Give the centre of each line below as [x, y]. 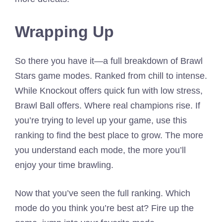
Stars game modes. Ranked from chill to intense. [111, 76]
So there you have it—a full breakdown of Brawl [109, 61]
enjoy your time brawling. [64, 165]
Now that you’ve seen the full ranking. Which [103, 193]
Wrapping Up [64, 31]
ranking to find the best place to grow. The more [109, 135]
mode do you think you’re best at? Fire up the [104, 208]
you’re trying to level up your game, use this [101, 120]
